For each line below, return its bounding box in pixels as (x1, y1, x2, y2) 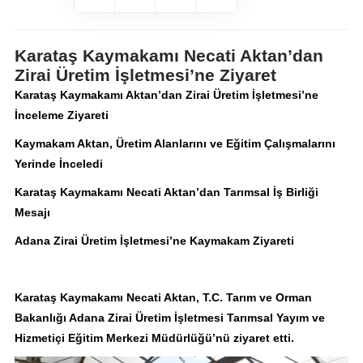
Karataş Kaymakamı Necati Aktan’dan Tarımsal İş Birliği (14, 186, 318, 199)
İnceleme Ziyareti (14, 109, 109, 122)
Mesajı (14, 206, 50, 220)
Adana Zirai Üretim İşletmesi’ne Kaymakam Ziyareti (14, 234, 294, 248)
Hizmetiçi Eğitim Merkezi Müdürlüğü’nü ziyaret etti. (14, 331, 294, 345)
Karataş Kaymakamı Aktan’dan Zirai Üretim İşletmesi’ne (14, 88, 318, 102)
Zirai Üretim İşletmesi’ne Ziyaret (14, 66, 276, 85)
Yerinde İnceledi (14, 157, 103, 171)
